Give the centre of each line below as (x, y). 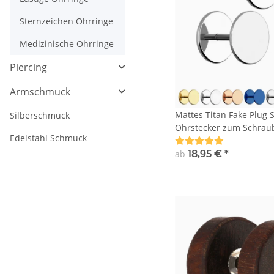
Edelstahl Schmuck (48, 138)
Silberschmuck (40, 116)
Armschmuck (40, 92)
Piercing (28, 68)
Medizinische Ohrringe (67, 44)
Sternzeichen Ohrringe (66, 21)
